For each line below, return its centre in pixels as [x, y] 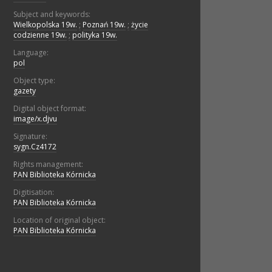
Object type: [34, 81]
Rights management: [48, 165]
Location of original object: [59, 220]
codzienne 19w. [40, 35]
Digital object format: [50, 109]
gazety [25, 91]
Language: [31, 53]
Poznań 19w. [104, 25]
